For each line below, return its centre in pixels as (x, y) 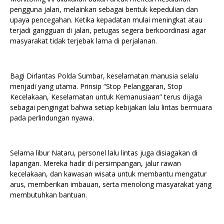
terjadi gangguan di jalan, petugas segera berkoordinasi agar (108, 30)
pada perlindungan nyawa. (52, 118)
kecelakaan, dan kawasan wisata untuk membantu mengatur (108, 174)
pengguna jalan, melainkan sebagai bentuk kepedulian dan (104, 9)
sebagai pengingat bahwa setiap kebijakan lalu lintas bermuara (111, 107)
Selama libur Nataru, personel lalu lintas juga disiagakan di (104, 153)
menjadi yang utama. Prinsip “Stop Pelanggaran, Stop (96, 86)
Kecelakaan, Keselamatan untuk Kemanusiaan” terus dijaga (106, 97)
